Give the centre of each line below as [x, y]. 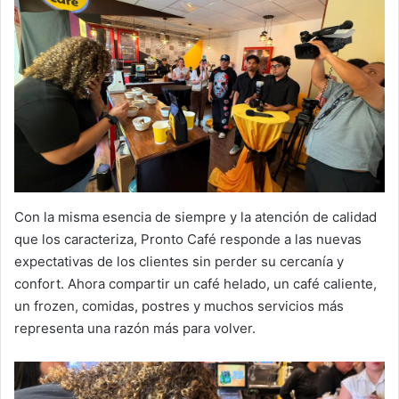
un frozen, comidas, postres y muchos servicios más [179, 305]
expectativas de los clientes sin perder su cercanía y [179, 261]
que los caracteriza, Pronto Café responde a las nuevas [188, 239]
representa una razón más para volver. [135, 328]
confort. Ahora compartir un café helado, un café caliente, [195, 283]
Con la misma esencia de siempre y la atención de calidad [195, 216]
